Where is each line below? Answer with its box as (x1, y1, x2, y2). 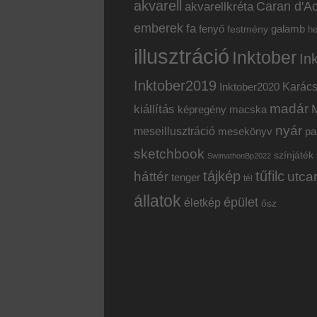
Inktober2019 (134, 78, 217, 94)
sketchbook (134, 146, 204, 162)
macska (229, 103, 267, 116)
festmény (227, 24, 268, 35)
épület (224, 195, 258, 210)
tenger (171, 171, 200, 184)
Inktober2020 (219, 81, 279, 93)
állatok (134, 192, 181, 211)
